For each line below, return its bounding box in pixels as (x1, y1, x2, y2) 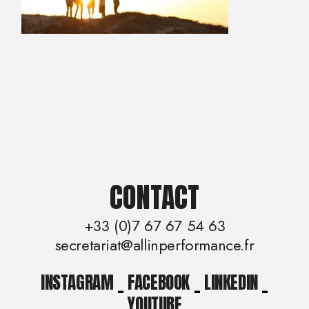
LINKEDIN (203, 269, 258, 295)
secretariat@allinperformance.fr (54, 233, 255, 256)
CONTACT (110, 177, 199, 218)
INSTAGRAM (41, 269, 114, 295)
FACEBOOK (128, 269, 190, 295)
